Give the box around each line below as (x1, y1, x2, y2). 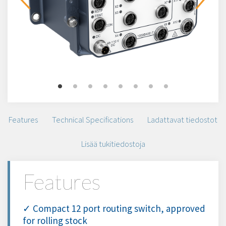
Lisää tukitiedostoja (81, 138, 145, 149)
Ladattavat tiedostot (147, 114, 217, 125)
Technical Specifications (52, 114, 133, 125)
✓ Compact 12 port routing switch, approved (23, 202, 205, 214)
